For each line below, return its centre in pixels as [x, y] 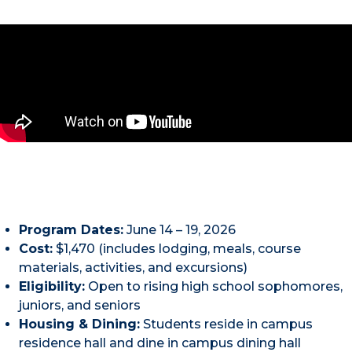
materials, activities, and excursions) [133, 268]
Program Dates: [71, 230]
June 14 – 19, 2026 [180, 230]
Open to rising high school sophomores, [214, 287]
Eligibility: [52, 287]
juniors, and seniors [80, 306]
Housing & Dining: [79, 324]
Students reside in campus [226, 324]
